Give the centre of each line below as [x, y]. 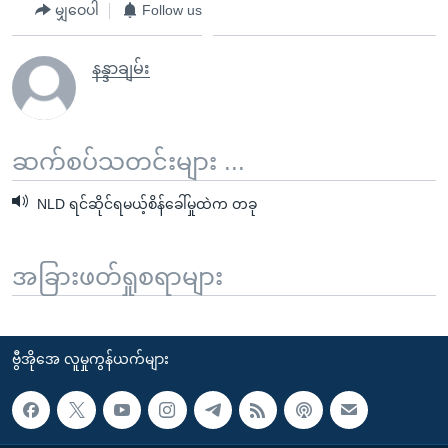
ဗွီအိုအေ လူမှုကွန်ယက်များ [90, 358]
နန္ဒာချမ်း [121, 68]
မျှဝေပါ [77, 10]
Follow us [172, 10]
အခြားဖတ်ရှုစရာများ [117, 276]
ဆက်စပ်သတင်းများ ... [128, 161]
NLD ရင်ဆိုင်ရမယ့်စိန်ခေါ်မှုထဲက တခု [145, 203]
